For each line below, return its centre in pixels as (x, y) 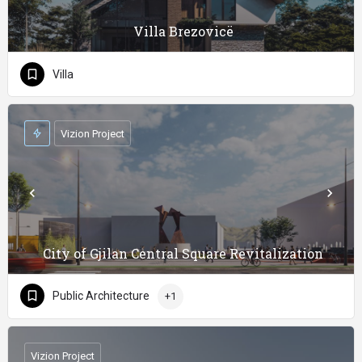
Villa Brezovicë (183, 31)
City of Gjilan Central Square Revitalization (183, 253)
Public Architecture (101, 296)
